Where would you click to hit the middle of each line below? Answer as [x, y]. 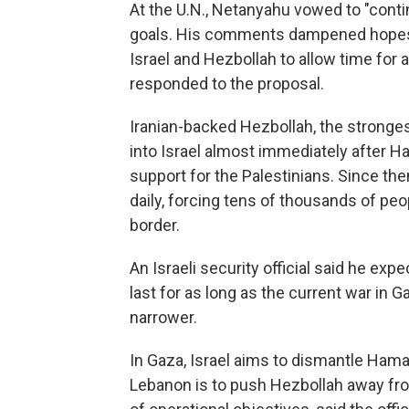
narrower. [163, 317]
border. [155, 225]
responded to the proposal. [227, 84]
